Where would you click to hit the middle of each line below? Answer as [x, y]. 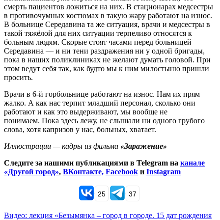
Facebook [122, 171]
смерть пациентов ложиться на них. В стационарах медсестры [109, 6]
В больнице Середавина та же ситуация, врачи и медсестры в [107, 24]
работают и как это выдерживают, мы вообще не [86, 111]
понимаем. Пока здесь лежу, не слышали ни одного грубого [104, 120]
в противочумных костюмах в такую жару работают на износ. [108, 15]
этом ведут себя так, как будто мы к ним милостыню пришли [107, 68]
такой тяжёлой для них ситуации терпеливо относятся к [98, 33]
